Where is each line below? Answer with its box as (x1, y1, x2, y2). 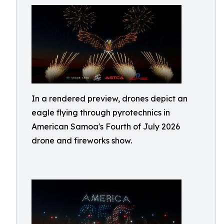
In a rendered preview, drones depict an (31, 93, 187, 103)
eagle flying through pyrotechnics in (31, 107, 170, 117)
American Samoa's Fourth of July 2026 (31, 121, 180, 131)
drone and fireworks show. (31, 135, 132, 145)
